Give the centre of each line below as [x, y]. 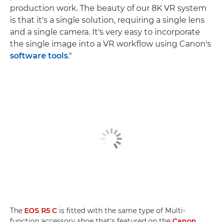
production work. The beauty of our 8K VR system [108, 8]
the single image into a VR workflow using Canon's [111, 44]
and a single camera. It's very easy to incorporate [105, 32]
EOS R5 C [41, 210]
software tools [39, 56]
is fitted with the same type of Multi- [121, 210]
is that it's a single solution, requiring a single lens [107, 20]
